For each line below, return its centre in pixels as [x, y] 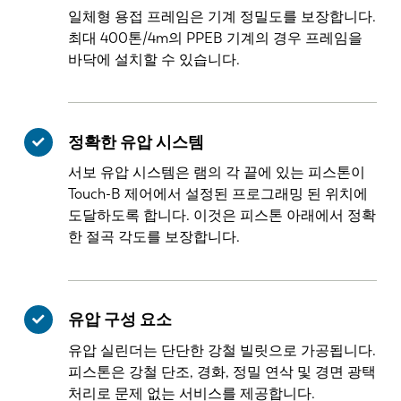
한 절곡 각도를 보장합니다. [154, 237]
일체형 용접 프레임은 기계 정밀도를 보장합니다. [222, 16]
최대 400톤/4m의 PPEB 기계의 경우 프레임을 [216, 38]
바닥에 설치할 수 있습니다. [154, 59]
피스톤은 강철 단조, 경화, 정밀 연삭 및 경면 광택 [222, 371]
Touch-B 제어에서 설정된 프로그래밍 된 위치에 [218, 194]
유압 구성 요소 [120, 320]
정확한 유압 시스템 [137, 142]
